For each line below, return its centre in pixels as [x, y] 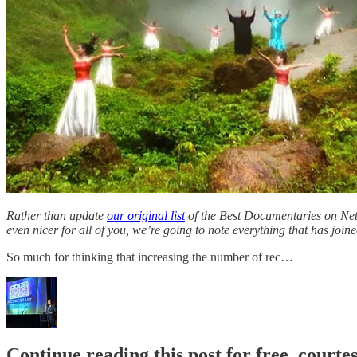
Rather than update [57, 215]
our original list [146, 215]
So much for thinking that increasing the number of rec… [150, 257]
